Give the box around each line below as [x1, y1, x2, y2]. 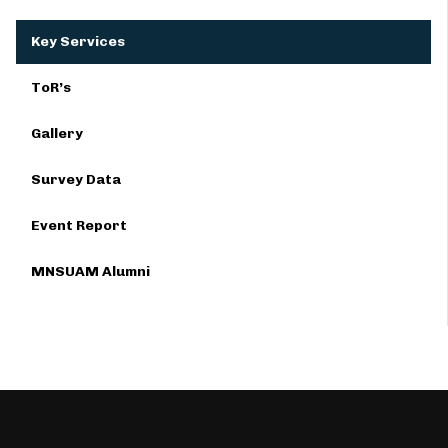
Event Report [31, 217, 127, 234]
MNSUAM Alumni [31, 263, 150, 280]
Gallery [31, 125, 83, 142]
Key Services [31, 33, 125, 50]
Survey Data [31, 171, 121, 188]
